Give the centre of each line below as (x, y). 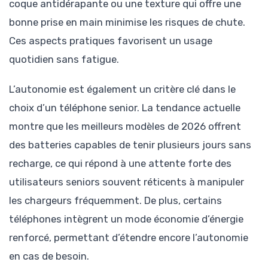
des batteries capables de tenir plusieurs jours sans (130, 144)
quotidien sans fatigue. (64, 59)
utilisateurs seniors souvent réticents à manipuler (127, 182)
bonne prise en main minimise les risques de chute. (127, 22)
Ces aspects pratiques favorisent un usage (111, 40)
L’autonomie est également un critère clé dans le (122, 89)
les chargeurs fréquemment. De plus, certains (115, 200)
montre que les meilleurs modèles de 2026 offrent (125, 126)
